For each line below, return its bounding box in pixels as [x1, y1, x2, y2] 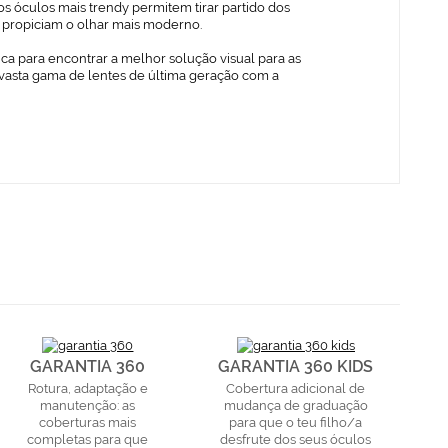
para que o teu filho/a [229, 414, 363, 430]
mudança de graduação [223, 397, 368, 413]
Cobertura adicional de [226, 380, 366, 396]
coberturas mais [39, 414, 137, 430]
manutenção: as [40, 397, 136, 413]
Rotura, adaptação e [27, 380, 148, 396]
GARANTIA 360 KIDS [218, 356, 374, 376]
